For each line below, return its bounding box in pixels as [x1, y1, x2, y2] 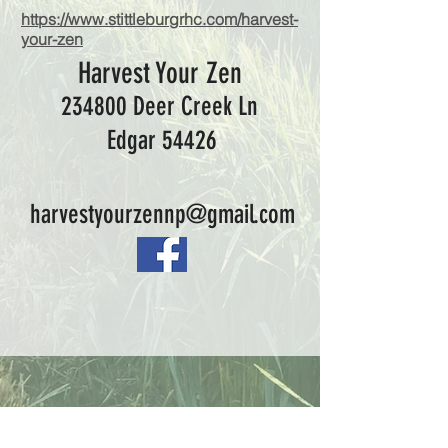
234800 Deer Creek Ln [61, 91, 258, 122]
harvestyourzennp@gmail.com [29, 199, 295, 230]
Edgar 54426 [107, 125, 217, 156]
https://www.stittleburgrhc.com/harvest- [21, 9, 298, 29]
